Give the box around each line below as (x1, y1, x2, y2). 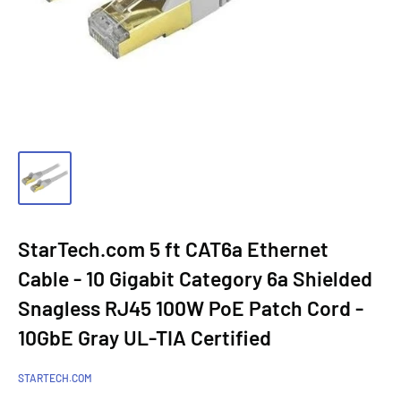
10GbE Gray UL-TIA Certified (18, 325, 271, 350)
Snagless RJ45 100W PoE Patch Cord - (18, 295, 363, 320)
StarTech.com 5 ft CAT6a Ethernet (18, 236, 328, 261)
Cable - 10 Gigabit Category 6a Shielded (18, 266, 372, 291)
